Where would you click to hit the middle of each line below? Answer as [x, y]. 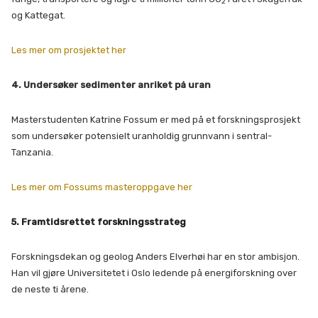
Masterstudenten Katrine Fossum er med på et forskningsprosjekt [156, 119]
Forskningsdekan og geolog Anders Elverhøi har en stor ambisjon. [155, 256]
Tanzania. [32, 152]
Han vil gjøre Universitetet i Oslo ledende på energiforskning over [154, 273]
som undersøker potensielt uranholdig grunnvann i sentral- [142, 136]
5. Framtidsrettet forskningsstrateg [99, 221]
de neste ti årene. [50, 289]
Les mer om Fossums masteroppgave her [102, 187]
